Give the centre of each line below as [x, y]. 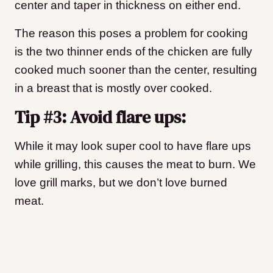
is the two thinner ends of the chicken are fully [133, 52]
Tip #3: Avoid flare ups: [100, 117]
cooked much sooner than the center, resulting [136, 70]
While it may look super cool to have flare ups [133, 146]
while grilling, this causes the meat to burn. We [135, 165]
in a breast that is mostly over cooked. [113, 88]
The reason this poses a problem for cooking [131, 34]
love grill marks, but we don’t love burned [121, 183]
